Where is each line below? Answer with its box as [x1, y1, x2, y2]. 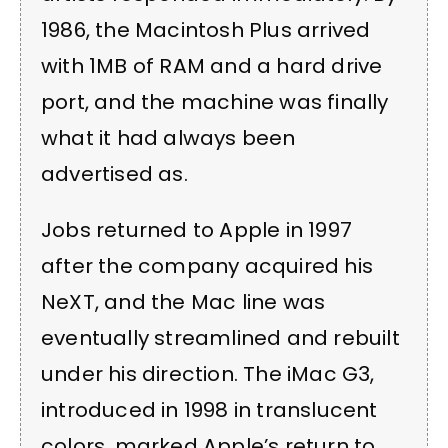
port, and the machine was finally [41, 87, 389, 116]
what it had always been [41, 123, 296, 152]
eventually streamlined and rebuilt [41, 324, 400, 353]
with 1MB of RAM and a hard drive [41, 51, 383, 80]
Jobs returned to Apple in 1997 [41, 216, 353, 245]
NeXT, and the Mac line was [41, 288, 326, 317]
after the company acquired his [41, 252, 374, 281]
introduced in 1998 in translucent [41, 396, 378, 425]
